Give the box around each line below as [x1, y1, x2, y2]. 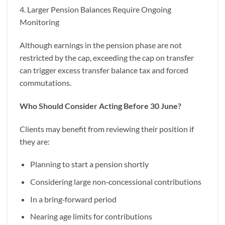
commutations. [20, 78, 73, 88]
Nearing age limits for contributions [30, 211, 152, 221]
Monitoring [20, 17, 59, 27]
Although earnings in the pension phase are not [20, 40, 182, 50]
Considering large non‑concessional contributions [30, 177, 201, 186]
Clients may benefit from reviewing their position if [20, 124, 194, 134]
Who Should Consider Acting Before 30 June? [20, 100, 181, 110]
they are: [20, 136, 50, 146]
